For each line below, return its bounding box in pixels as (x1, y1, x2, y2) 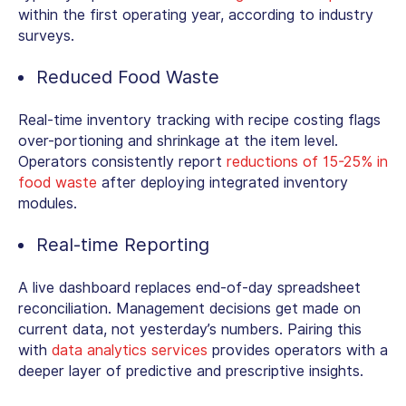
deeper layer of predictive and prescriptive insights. (18, 362, 363, 380)
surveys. (18, 26, 74, 44)
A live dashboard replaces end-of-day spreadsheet (18, 278, 361, 296)
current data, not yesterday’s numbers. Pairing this (18, 320, 362, 338)
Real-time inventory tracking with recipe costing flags (18, 111, 381, 129)
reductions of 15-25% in (227, 152, 388, 170)
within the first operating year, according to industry (18, 5, 373, 24)
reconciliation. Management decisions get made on (18, 299, 361, 317)
